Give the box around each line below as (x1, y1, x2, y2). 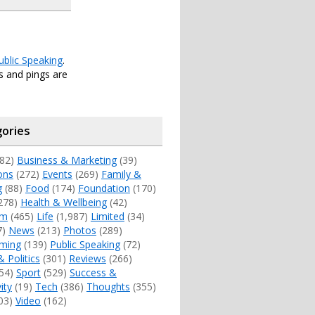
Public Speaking (49, 238, 120, 251)
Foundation (77, 181, 130, 195)
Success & (69, 266, 117, 279)
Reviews (68, 252, 106, 265)
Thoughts (86, 280, 130, 293)
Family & (101, 167, 141, 181)
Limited (90, 210, 124, 223)
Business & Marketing (16, 153, 117, 167)
